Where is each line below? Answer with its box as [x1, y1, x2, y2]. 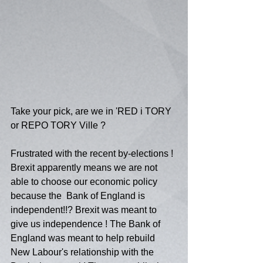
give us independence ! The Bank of [11, 219, 163, 230]
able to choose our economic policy [11, 177, 160, 187]
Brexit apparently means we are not [11, 163, 160, 173]
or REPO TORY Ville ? [11, 120, 106, 131]
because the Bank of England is [11, 191, 147, 201]
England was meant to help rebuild [11, 233, 157, 244]
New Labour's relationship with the [11, 247, 156, 258]
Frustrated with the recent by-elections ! [11, 149, 176, 159]
